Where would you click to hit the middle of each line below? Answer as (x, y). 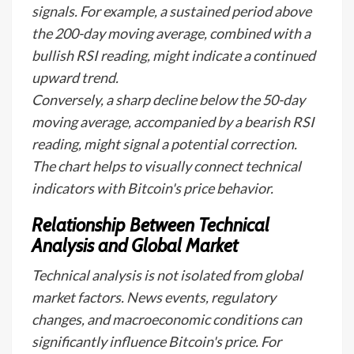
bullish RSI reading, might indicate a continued (173, 55)
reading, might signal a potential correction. (164, 144)
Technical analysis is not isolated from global (167, 275)
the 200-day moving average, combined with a (171, 33)
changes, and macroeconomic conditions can (167, 319)
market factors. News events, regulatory (154, 297)
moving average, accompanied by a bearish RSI (173, 122)
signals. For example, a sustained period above (171, 11)
